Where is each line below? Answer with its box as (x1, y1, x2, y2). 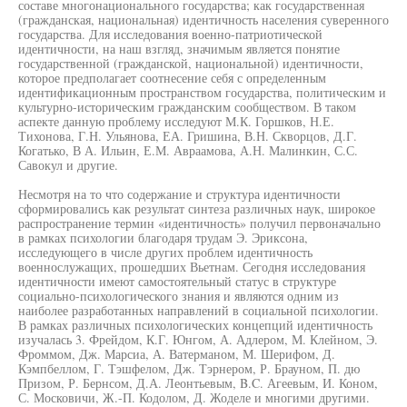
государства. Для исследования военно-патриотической (18, 25, 323, 43)
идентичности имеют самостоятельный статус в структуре (18, 273, 336, 290)
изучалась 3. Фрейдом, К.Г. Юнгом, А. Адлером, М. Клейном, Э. (18, 331, 378, 348)
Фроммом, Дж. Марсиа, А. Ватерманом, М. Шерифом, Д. (18, 345, 335, 362)
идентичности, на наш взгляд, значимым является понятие (18, 40, 340, 57)
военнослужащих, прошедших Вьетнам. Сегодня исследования (18, 258, 365, 275)
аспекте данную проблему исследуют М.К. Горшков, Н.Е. (18, 113, 334, 130)
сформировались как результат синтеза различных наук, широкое (18, 200, 375, 217)
